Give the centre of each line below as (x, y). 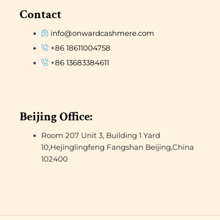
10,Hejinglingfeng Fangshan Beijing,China (117, 147)
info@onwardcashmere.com (102, 33)
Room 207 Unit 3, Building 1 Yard (100, 135)
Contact (41, 15)
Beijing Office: (56, 116)
